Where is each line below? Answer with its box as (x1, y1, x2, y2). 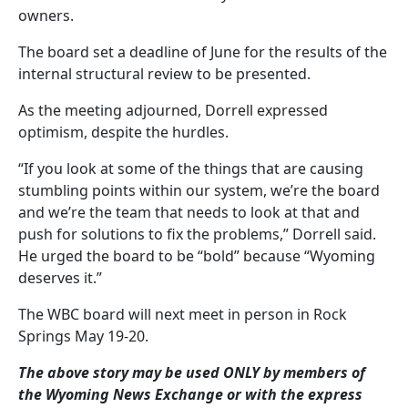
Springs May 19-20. (18, 325, 148, 346)
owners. (18, 5, 74, 25)
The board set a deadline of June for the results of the (18, 41, 387, 62)
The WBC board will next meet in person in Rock (18, 303, 347, 324)
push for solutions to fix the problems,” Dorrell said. (18, 223, 376, 244)
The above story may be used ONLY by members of (18, 362, 365, 382)
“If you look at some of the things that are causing (18, 158, 363, 178)
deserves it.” (18, 267, 102, 288)
